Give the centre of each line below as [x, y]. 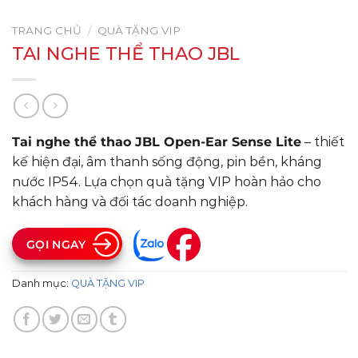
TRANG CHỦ [47, 31]
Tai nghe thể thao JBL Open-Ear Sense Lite [157, 141]
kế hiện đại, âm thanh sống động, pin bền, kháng [167, 161]
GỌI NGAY [56, 245]
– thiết [323, 141]
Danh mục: [42, 284]
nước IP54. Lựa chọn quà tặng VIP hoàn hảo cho [167, 181]
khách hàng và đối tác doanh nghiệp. [130, 201]
